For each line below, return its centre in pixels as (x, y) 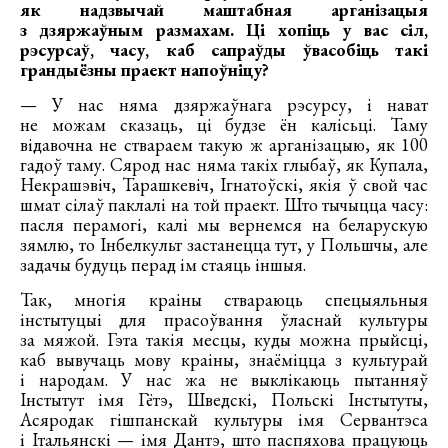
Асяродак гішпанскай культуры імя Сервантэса (224, 420)
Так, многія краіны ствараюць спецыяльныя (224, 300)
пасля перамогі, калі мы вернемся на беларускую (224, 225)
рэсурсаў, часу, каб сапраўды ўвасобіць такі (224, 50)
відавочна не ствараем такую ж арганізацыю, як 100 (224, 145)
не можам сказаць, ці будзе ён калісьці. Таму (224, 125)
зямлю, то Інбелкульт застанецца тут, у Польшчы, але (224, 245)
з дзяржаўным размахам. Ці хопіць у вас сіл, (224, 30)
